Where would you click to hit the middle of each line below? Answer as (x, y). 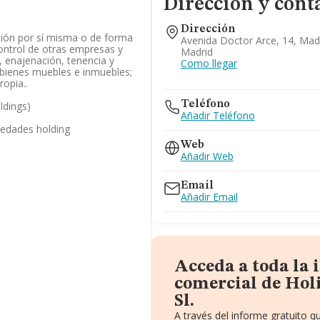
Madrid (196, 52)
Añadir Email (209, 197)
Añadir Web (207, 156)
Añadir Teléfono (217, 115)
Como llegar (209, 63)
